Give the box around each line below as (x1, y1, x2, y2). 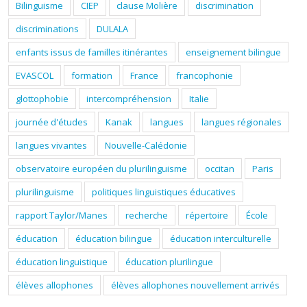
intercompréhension (86, 92, 171, 105)
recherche (125, 208, 168, 221)
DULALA (97, 22, 128, 35)
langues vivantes (16, 138, 87, 151)
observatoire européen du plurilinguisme (16, 162, 187, 175)
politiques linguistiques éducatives (92, 185, 236, 198)
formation (71, 69, 112, 82)
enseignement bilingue (186, 45, 281, 58)
